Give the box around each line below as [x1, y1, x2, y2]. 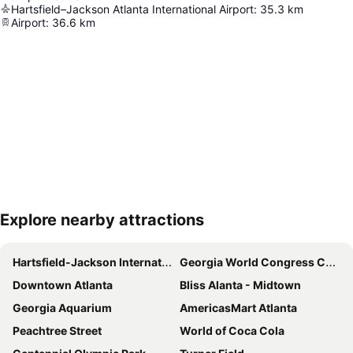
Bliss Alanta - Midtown [180, 277, 301, 292]
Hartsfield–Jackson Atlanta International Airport [11, 2, 254, 16]
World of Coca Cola [180, 323, 284, 337]
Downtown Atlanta [13, 277, 113, 292]
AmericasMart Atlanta [180, 300, 297, 314]
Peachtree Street [13, 323, 102, 337]
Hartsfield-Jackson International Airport [13, 255, 162, 269]
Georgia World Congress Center [180, 255, 325, 269]
